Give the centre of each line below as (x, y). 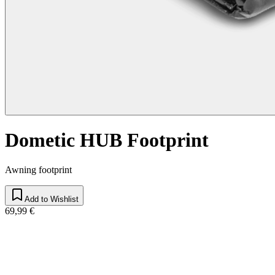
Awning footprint (38, 170)
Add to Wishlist (52, 199)
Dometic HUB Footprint (107, 140)
